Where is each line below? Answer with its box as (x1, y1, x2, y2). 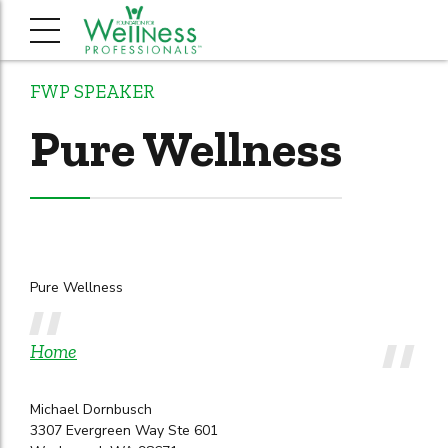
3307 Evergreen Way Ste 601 (30, 421, 218, 441)
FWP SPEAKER (30, 80, 154, 103)
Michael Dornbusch (30, 400, 152, 420)
